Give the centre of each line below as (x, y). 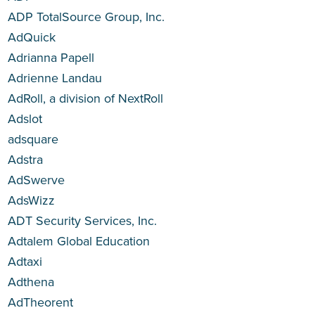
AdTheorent (41, 302)
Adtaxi (25, 262)
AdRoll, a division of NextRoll (86, 98)
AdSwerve (37, 180)
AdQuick (32, 37)
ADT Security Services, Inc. (83, 221)
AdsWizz (32, 200)
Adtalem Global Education (79, 241)
